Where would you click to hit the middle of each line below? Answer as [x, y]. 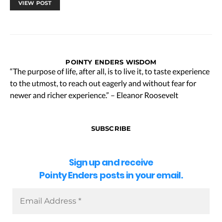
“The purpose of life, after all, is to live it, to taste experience [110, 71]
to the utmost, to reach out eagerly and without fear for [103, 83]
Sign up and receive [111, 163]
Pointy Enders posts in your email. [111, 175]
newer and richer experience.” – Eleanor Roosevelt [94, 95]
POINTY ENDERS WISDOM [111, 62]
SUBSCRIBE [111, 128]
